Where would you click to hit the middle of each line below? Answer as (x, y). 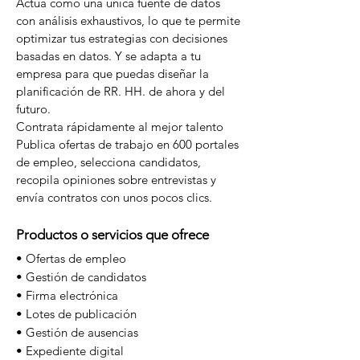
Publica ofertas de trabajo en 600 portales (127, 144)
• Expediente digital (70, 351)
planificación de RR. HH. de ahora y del (121, 91)
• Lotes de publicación (76, 314)
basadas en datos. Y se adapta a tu (108, 56)
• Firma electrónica (67, 295)
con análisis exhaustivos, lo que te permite (128, 20)
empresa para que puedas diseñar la (112, 74)
